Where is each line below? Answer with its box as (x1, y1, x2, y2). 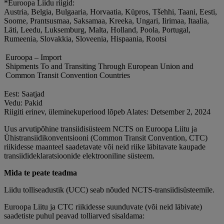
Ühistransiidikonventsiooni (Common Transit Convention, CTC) (4, 133, 207, 142)
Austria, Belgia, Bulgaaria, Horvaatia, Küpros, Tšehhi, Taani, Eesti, (4, 7, 217, 16)
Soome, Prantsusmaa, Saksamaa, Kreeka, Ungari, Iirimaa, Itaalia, (4, 16, 209, 25)
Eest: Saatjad (4, 89, 44, 98)
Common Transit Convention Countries (5, 71, 130, 80)
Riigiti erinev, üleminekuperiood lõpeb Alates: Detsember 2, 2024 (4, 107, 210, 116)
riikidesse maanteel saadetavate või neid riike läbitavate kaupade (4, 142, 205, 151)
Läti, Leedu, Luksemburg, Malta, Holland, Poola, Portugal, (4, 25, 190, 34)
